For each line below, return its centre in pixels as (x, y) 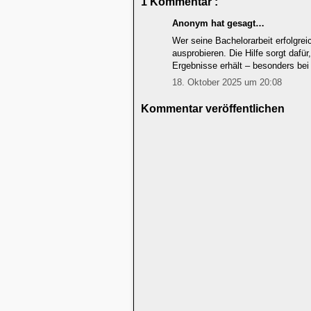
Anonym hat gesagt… (218, 23)
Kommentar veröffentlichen (213, 108)
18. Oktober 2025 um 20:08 (227, 82)
